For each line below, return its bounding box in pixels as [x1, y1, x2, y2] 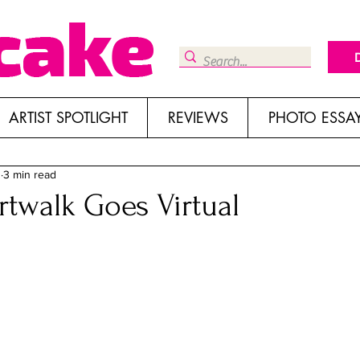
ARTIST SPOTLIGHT [8, 108, 128, 127]
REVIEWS [167, 108, 228, 127]
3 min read [3, 168, 56, 181]
